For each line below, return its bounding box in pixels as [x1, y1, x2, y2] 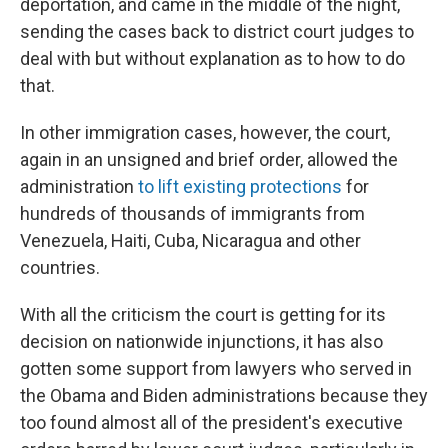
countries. [20, 257, 100, 278]
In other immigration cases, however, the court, [20, 122, 390, 143]
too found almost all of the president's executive [20, 412, 403, 433]
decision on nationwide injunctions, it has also [20, 331, 383, 352]
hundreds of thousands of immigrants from [20, 203, 365, 224]
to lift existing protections [138, 176, 342, 197]
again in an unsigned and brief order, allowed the [20, 149, 398, 170]
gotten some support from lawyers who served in [20, 358, 412, 379]
